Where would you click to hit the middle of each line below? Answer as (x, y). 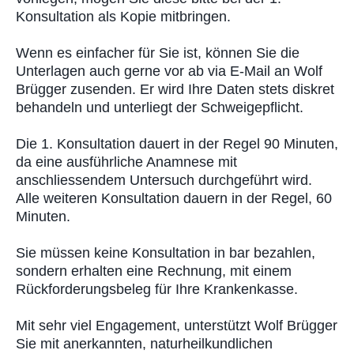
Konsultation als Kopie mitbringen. (123, 16)
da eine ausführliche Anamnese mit (126, 162)
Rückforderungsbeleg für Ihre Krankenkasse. (157, 289)
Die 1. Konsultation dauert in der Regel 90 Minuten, (177, 143)
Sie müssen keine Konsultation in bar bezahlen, (166, 252)
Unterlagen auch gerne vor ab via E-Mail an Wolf (169, 71)
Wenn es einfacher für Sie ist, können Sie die (158, 53)
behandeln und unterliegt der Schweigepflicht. (160, 107)
